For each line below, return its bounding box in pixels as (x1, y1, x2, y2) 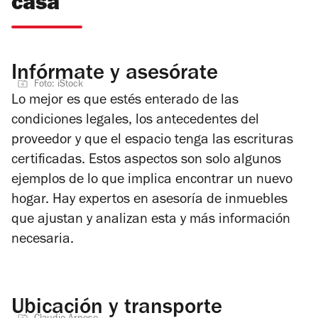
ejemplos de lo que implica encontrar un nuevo (11, 174, 292, 189)
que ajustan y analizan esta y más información (11, 214, 290, 229)
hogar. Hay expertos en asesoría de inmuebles (11, 194, 287, 209)
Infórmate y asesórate (11, 64, 218, 87)
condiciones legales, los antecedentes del (11, 114, 259, 129)
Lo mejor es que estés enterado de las (11, 94, 238, 109)
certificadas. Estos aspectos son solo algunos (11, 154, 281, 169)
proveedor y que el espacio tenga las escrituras (11, 134, 293, 149)
